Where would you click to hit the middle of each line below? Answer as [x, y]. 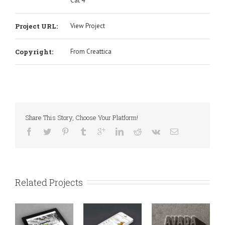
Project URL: [36, 26]
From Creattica [91, 51]
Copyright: [34, 51]
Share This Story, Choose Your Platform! [82, 117]
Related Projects [49, 182]
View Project [88, 26]
